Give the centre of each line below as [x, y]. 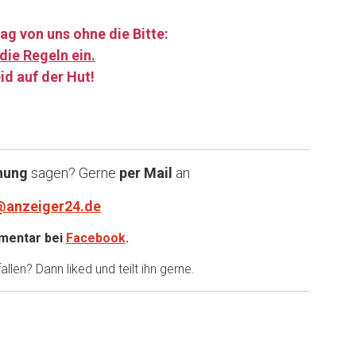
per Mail [145, 173]
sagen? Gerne [72, 173]
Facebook [95, 238]
